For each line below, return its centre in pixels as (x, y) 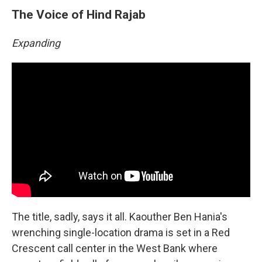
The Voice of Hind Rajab (79, 14)
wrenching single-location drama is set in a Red (121, 232)
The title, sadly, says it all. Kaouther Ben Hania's (120, 216)
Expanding (36, 43)
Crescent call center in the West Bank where (115, 248)
